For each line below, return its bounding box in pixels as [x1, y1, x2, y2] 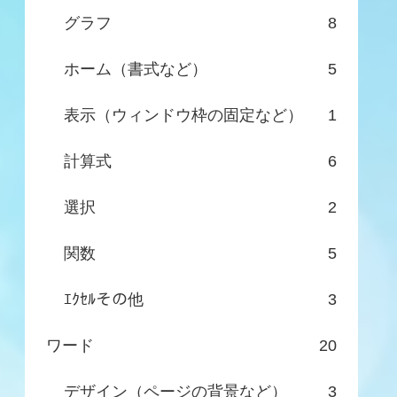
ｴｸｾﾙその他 [64, 291, 144, 309]
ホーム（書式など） [64, 60, 207, 79]
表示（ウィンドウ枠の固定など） [64, 106, 303, 125]
